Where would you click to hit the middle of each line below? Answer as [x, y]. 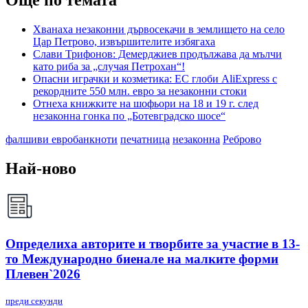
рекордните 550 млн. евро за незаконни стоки [140, 91]
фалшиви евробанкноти [62, 140]
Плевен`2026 [43, 274]
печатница [145, 140]
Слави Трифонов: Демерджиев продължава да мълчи [157, 54]
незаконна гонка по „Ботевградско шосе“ [129, 116]
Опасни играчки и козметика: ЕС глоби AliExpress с [155, 79]
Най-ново [41, 169]
